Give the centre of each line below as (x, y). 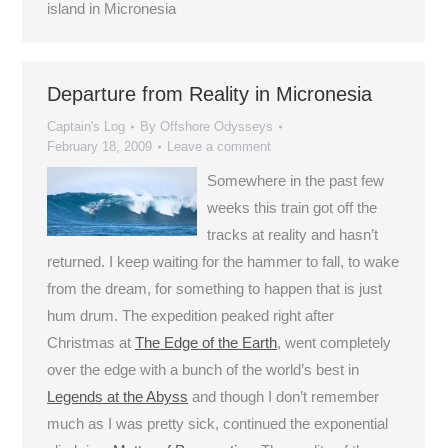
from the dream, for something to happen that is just (214, 288)
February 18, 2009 (99, 146)
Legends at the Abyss (117, 396)
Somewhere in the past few (295, 180)
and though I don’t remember (283, 396)
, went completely (334, 342)
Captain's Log (86, 126)
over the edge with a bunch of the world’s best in (203, 369)
